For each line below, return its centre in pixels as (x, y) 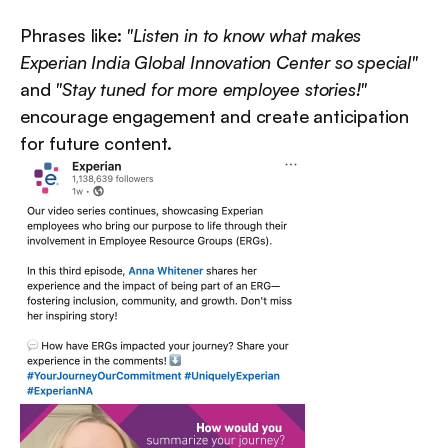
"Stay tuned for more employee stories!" (211, 89)
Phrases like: (73, 35)
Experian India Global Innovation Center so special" (219, 62)
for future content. (96, 143)
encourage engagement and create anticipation (215, 116)
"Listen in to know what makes (244, 35)
